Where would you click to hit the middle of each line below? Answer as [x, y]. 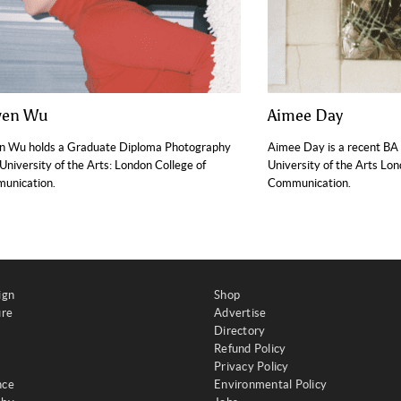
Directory [240, 331]
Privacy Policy [252, 367]
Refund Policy [250, 349]
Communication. [309, 183]
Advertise [240, 313]
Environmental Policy [271, 385]
